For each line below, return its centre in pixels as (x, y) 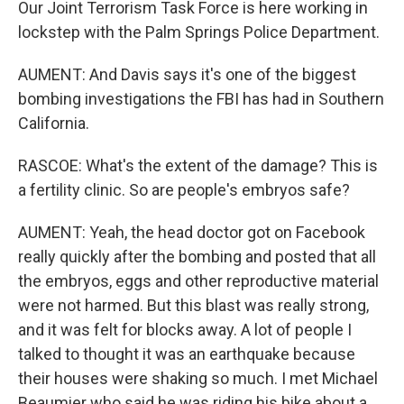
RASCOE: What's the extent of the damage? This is (198, 165)
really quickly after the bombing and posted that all (197, 257)
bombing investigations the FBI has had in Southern (201, 99)
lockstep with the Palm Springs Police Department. (199, 32)
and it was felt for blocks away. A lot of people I (185, 330)
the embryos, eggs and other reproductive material (198, 281)
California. (54, 123)
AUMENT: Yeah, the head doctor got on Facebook (192, 232)
